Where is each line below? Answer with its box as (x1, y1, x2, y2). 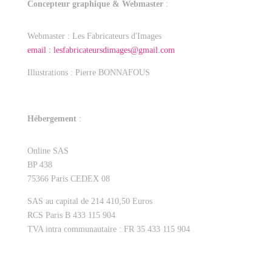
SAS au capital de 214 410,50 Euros (27, 197, 152, 206)
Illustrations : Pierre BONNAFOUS (27, 68, 150, 77)
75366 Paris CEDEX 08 (27, 174, 110, 183)
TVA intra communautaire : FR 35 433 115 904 (27, 225, 192, 234)
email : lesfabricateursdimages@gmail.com (27, 46, 175, 55)
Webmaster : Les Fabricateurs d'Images (27, 32, 161, 41)
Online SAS (27, 146, 69, 155)
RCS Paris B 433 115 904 (27, 211, 115, 220)
